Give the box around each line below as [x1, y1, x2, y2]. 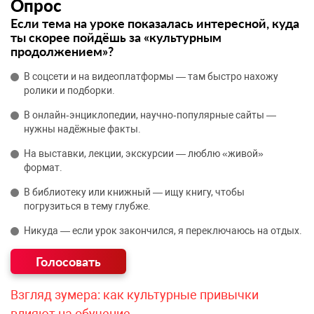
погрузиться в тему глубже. [24, 200, 151, 212]
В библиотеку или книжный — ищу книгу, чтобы [24, 186, 245, 198]
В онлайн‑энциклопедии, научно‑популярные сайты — [24, 109, 276, 121]
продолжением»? [11, 43, 114, 60]
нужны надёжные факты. [24, 123, 141, 135]
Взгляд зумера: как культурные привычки [11, 287, 259, 303]
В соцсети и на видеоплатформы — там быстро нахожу [24, 71, 278, 83]
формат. [24, 162, 62, 174]
